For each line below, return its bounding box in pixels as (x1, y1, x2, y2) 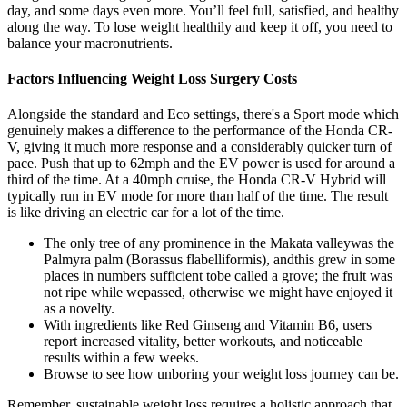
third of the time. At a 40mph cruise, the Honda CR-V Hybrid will (7, 172, 386, 188)
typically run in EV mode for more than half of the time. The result (7, 188, 388, 204)
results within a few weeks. (44, 350, 199, 366)
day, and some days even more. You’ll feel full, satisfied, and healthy (7, 2, 399, 18)
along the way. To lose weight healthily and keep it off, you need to (7, 18, 392, 35)
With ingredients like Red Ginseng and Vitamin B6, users (44, 317, 372, 333)
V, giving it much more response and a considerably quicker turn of (7, 139, 392, 155)
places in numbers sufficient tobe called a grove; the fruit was (44, 268, 392, 284)
